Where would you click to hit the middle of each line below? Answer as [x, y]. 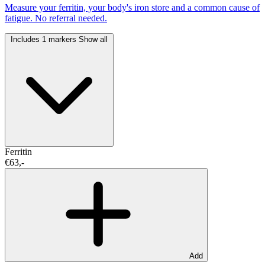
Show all [93, 39]
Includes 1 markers [45, 39]
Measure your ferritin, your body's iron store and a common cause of [132, 7]
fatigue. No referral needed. [56, 18]
